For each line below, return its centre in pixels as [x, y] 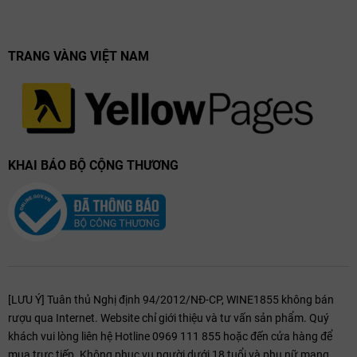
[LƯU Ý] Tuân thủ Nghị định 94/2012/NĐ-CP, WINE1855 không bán [171, 300]
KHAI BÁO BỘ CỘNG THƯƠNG [93, 166]
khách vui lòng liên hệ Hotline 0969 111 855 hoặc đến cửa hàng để [170, 337]
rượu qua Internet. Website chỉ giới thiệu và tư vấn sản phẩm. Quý [169, 318]
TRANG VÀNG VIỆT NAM [78, 57]
